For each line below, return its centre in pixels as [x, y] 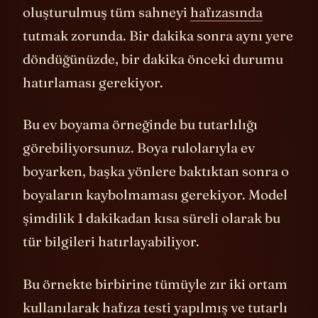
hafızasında [226, 33]
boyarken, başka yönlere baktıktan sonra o [156, 193]
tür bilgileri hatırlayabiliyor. [113, 263]
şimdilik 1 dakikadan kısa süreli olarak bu [152, 240]
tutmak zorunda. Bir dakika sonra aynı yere [158, 56]
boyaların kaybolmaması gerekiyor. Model [155, 216]
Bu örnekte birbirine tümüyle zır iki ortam [155, 305]
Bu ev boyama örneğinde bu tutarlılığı [140, 146]
